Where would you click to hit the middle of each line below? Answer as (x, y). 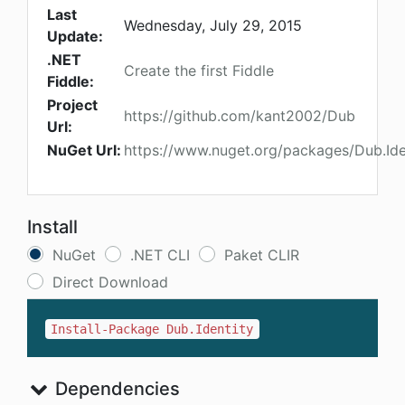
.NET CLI (160, 255)
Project (72, 105)
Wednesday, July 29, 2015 (213, 26)
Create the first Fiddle (199, 71)
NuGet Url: (84, 151)
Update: (75, 37)
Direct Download (110, 283)
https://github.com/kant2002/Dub (240, 116)
